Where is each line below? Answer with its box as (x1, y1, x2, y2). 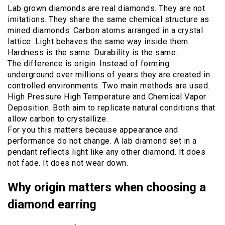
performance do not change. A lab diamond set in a (8, 136, 197, 146)
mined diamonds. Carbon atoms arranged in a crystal (8, 26, 203, 36)
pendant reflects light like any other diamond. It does (8, 147, 205, 157)
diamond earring (8, 197, 96, 212)
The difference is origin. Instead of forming (8, 59, 169, 69)
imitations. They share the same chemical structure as (8, 15, 209, 25)
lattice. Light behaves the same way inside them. (8, 37, 190, 47)
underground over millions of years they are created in (8, 70, 210, 80)
